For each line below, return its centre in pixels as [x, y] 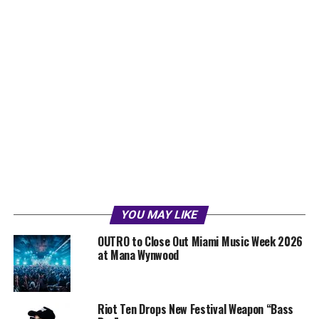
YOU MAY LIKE [160, 215]
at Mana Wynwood [138, 255]
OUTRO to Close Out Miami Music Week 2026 [200, 242]
